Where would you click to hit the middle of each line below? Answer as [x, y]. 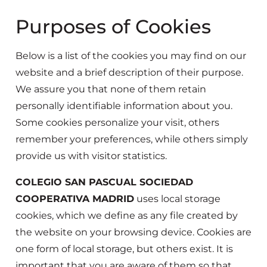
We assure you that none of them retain [111, 89]
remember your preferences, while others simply [132, 139]
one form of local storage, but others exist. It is [124, 249]
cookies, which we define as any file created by [127, 216]
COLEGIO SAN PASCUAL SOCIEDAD [104, 182]
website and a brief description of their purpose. [129, 73]
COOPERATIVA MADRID [75, 199]
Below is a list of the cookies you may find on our [131, 56]
